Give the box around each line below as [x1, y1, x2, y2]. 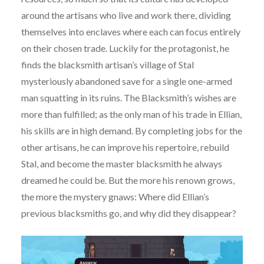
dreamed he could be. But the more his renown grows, [21, 174, 235, 186]
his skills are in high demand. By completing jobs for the [21, 125, 242, 137]
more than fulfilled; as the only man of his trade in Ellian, [21, 108, 242, 120]
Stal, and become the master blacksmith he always [21, 158, 222, 170]
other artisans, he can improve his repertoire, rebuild [21, 141, 229, 153]
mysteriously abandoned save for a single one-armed [21, 75, 232, 87]
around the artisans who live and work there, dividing [21, 9, 231, 21]
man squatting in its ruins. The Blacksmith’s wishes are [21, 92, 236, 104]
